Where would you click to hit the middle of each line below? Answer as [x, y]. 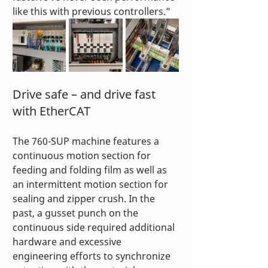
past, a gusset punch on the [77, 213]
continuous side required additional [95, 228]
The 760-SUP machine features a [87, 141]
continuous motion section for [83, 156]
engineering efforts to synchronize [93, 256]
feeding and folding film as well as [91, 170]
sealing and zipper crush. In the [85, 199]
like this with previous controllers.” [93, 12]
